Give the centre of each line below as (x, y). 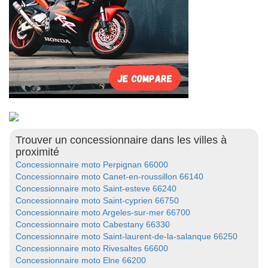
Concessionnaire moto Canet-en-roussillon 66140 (109, 176)
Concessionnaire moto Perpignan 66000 (92, 165)
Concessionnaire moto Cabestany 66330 (93, 224)
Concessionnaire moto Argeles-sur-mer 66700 (103, 212)
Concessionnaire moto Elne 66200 (81, 260)
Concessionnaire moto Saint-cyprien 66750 (97, 200)
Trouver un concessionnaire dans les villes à (121, 140)
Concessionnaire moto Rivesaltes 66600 (92, 248)
